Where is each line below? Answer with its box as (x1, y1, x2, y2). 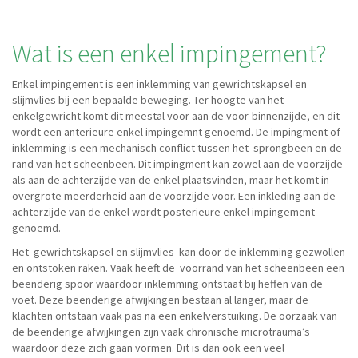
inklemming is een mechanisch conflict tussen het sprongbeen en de (12, 141, 342, 155)
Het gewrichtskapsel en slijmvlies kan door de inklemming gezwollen (12, 245, 345, 259)
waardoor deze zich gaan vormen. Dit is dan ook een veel (12, 340, 284, 355)
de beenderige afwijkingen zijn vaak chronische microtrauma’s (12, 324, 310, 339)
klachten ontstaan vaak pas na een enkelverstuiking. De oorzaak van (12, 308, 337, 323)
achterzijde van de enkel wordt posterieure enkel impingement (12, 205, 315, 219)
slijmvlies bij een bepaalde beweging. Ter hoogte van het (12, 93, 284, 107)
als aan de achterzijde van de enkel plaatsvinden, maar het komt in (12, 173, 329, 187)
